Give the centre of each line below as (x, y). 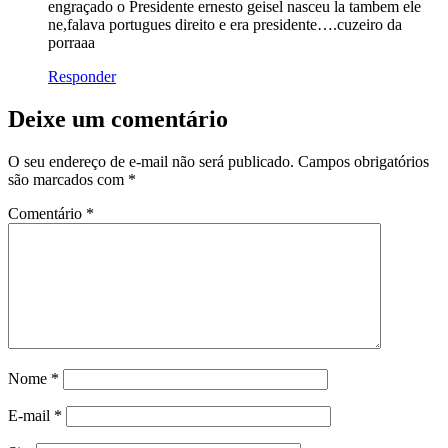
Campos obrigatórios (363, 161)
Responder (82, 76)
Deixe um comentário (118, 118)
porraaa (71, 42)
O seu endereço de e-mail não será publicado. (151, 161)
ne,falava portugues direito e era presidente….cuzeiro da (225, 24)
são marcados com (68, 179)
